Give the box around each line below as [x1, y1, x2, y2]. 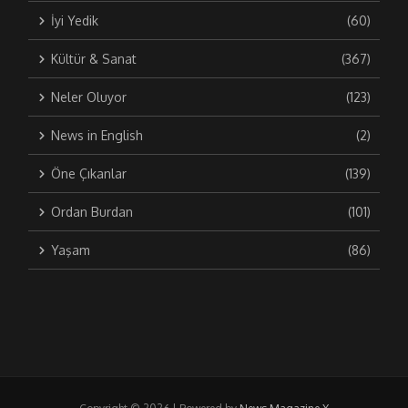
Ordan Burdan [50, 204, 133, 220]
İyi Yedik [50, 13, 98, 29]
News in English [50, 127, 143, 144]
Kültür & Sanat [50, 51, 137, 67]
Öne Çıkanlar [50, 166, 127, 182]
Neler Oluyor [50, 89, 127, 106]
